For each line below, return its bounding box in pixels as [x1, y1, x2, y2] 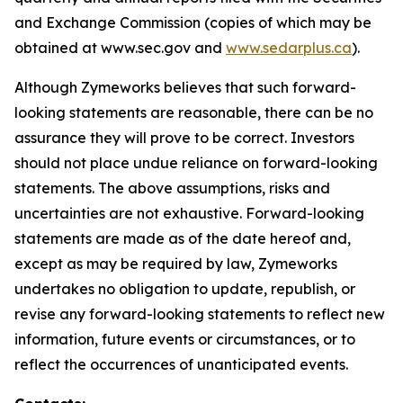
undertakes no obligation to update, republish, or [14, 280, 355, 298]
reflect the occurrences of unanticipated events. [14, 355, 348, 373]
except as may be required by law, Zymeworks [14, 255, 337, 273]
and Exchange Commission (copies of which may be [14, 13, 372, 31]
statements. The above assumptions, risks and [14, 179, 330, 197]
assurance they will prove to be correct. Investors [14, 129, 354, 147]
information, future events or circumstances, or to [14, 330, 355, 348]
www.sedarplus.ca [226, 39, 352, 57]
